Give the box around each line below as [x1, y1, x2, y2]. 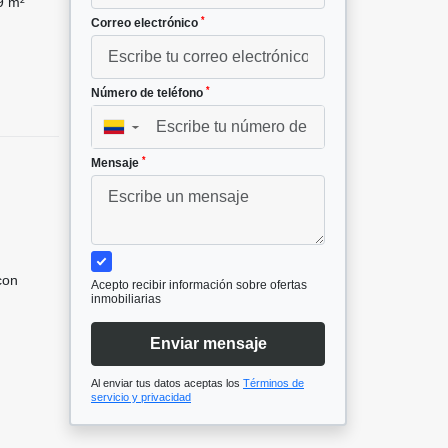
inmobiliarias [91, 292, 161, 307]
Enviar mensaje [149, 335, 267, 353]
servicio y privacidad [91, 391, 191, 404]
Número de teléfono [91, 86, 206, 101]
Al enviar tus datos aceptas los [91, 377, 243, 390]
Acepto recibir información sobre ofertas [91, 278, 307, 293]
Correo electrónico [91, 16, 201, 31]
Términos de [243, 377, 304, 390]
